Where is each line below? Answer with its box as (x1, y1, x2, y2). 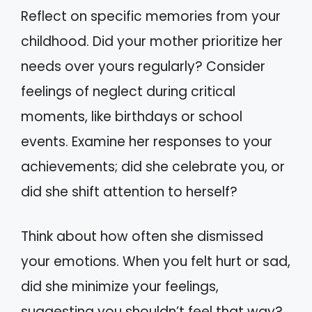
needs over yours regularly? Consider (21, 56, 265, 76)
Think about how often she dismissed (21, 227, 263, 246)
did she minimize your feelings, (21, 277, 219, 296)
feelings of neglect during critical (21, 81, 235, 101)
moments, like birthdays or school (21, 107, 242, 126)
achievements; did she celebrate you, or (21, 157, 285, 176)
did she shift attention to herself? (21, 182, 237, 201)
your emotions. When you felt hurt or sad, (21, 252, 290, 271)
